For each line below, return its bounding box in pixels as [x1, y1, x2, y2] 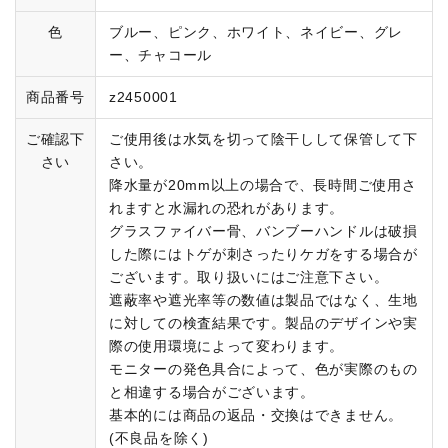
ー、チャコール [109, 47, 212, 63]
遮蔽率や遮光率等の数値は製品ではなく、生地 [109, 292, 418, 308]
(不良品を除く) [109, 430, 209, 446]
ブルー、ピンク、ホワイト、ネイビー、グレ [109, 24, 403, 40]
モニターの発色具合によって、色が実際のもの [109, 361, 418, 377]
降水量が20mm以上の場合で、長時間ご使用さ [109, 177, 417, 193]
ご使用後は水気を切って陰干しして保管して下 [109, 131, 418, 147]
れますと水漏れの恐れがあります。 [109, 200, 345, 216]
